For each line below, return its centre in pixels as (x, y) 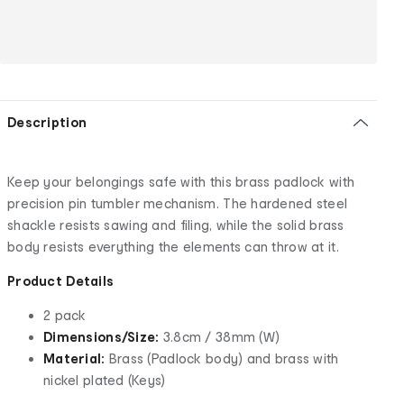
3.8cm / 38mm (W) (220, 336)
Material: (74, 358)
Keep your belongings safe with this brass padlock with (181, 181)
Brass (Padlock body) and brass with (222, 358)
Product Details (61, 280)
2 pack (65, 315)
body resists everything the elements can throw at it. (173, 246)
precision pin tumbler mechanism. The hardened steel (178, 203)
